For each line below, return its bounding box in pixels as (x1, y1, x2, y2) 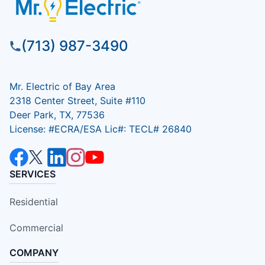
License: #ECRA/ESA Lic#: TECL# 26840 (9, 122, 192, 135)
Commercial (9, 221, 63, 234)
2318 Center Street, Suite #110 (9, 94, 146, 106)
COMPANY (9, 246, 59, 258)
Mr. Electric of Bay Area (9, 80, 115, 92)
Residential (9, 195, 58, 208)
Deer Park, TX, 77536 (9, 108, 105, 121)
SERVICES (9, 167, 56, 180)
